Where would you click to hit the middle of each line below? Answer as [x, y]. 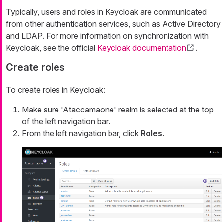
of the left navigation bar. [66, 122]
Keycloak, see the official [52, 48]
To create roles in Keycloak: [55, 90]
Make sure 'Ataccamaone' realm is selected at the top [118, 110]
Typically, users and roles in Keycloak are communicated [106, 12]
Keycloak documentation [142, 48]
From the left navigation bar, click [81, 134]
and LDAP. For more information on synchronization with [107, 36]
